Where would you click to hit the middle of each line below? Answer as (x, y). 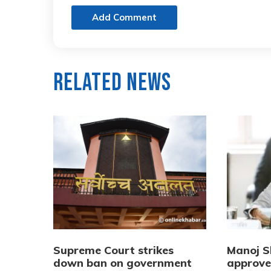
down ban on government (122, 263)
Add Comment (124, 17)
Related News (112, 83)
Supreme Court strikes (113, 250)
